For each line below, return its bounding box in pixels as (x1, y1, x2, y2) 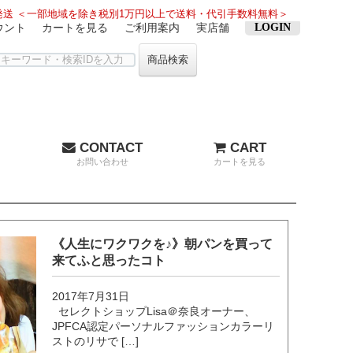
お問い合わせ (76, 157, 128, 166)
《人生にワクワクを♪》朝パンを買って (52, 236, 273, 251)
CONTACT (76, 140, 143, 155)
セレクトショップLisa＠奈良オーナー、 (52, 304, 256, 318)
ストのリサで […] (52, 334, 139, 347)
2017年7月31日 (52, 289, 130, 303)
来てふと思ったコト (52, 253, 166, 267)
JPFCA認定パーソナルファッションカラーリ (52, 319, 275, 333)
